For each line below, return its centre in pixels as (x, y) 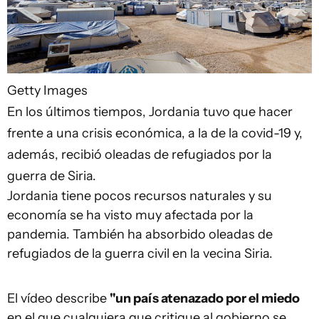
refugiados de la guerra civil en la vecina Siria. (140, 253)
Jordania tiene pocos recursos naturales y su (140, 195)
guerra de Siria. (52, 176)
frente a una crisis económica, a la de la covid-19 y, (155, 133)
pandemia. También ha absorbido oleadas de (140, 234)
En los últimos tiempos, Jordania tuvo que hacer (150, 111)
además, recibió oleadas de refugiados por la (140, 154)
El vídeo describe (58, 298)
